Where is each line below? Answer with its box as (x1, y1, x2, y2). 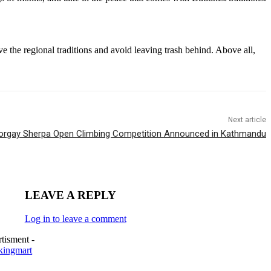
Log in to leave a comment (24, 213, 126, 224)
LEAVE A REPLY (24, 189, 116, 202)
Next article (227, 116, 266, 125)
